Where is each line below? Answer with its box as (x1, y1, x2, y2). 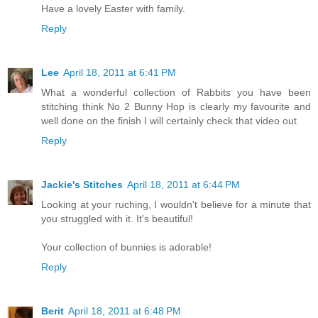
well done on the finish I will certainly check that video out (41, 114, 297, 126)
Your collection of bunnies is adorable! (41, 241, 212, 253)
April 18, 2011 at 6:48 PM (68, 305, 181, 317)
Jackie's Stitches (41, 178, 123, 190)
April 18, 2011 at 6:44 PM (127, 178, 240, 190)
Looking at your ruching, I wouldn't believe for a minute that (41, 198, 311, 210)
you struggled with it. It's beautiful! (41, 212, 193, 224)
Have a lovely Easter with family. (41, 2, 185, 14)
